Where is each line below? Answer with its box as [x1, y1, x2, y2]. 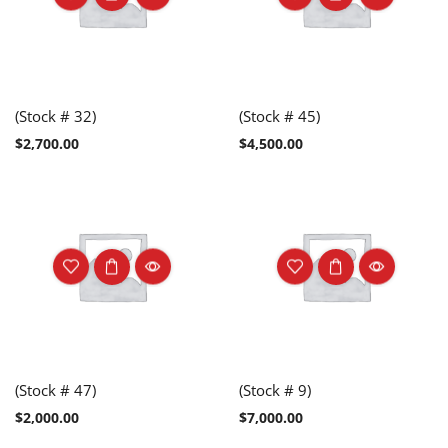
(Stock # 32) [15, 105, 96, 126]
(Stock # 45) [239, 105, 320, 126]
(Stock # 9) [239, 379, 311, 400]
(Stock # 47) [15, 379, 96, 400]
